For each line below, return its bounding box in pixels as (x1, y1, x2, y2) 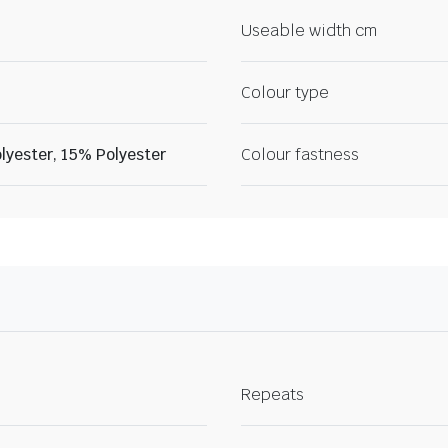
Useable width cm (241, 20, 377, 42)
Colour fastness (241, 144, 359, 166)
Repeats (241, 384, 304, 406)
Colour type (241, 82, 329, 104)
